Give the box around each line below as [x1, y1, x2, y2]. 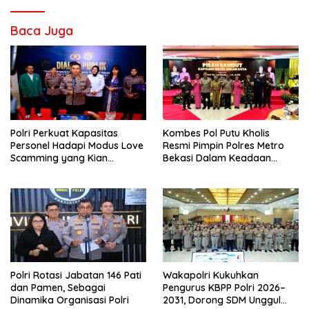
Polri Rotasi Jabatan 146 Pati [10, 269, 141, 282]
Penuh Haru [163, 163, 215, 177]
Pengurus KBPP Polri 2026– [163, 281, 286, 295]
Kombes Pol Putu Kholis [163, 126, 270, 139]
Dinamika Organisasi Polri [10, 294, 129, 307]
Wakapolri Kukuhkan [163, 269, 259, 282]
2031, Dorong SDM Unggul [163, 294, 281, 307]
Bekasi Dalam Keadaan [163, 151, 271, 164]
